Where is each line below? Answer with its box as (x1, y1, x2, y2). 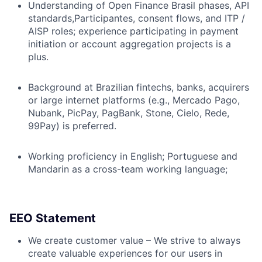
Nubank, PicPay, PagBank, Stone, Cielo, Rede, (28, 107, 229, 119)
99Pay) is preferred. (28, 120, 116, 132)
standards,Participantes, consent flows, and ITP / (28, 12, 245, 25)
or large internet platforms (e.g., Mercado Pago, (28, 94, 240, 106)
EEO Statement (9, 211, 96, 226)
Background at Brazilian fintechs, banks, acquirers (28, 81, 249, 94)
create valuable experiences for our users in (28, 247, 222, 260)
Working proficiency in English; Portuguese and (28, 150, 237, 163)
